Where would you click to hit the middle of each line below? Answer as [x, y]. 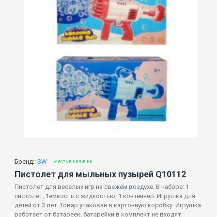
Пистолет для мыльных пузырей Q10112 [100, 174]
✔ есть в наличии [73, 161]
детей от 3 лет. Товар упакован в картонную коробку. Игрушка [108, 205]
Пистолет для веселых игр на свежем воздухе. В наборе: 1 [102, 186]
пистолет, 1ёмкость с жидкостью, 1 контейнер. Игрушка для [105, 196]
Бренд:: [25, 161]
